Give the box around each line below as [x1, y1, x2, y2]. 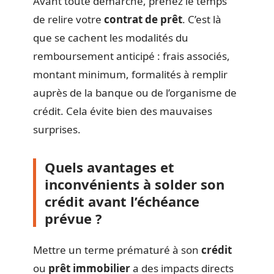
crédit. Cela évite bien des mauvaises [33, 104, 212, 118]
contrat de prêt [104, 12, 182, 26]
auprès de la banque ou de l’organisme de [33, 86, 237, 100]
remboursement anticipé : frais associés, [33, 49, 230, 63]
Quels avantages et [45, 158, 174, 176]
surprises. [33, 122, 81, 136]
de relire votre [33, 12, 104, 26]
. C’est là [182, 12, 221, 26]
